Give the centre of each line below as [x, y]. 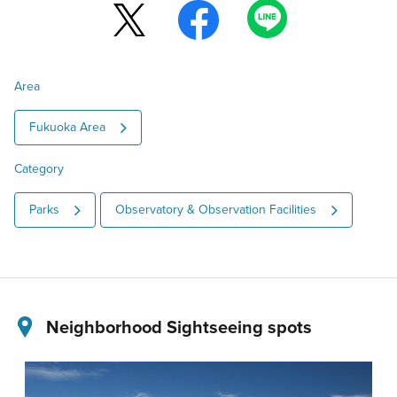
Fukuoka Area [67, 127]
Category [39, 168]
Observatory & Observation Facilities [216, 210]
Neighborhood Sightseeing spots [179, 326]
